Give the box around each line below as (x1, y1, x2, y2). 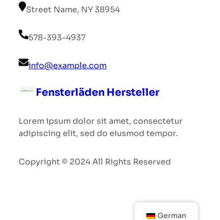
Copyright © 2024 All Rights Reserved (19, 156, 171, 167)
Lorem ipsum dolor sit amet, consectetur (19, 115, 183, 126)
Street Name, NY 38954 (26, 4, 120, 15)
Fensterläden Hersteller (36, 85, 160, 99)
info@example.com (28, 60, 107, 71)
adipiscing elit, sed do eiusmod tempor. (19, 128, 178, 138)
